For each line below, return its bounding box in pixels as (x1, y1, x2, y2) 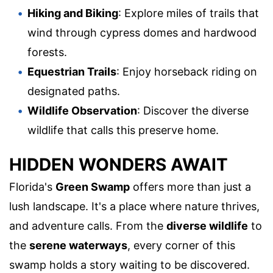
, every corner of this (127, 238, 235, 252)
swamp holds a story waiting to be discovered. (9, 258, 250, 271)
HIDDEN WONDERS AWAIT (9, 154, 228, 175)
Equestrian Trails (27, 65, 116, 79)
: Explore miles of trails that (118, 7, 259, 20)
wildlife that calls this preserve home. (27, 124, 219, 137)
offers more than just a (130, 180, 251, 193)
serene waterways (29, 238, 127, 252)
